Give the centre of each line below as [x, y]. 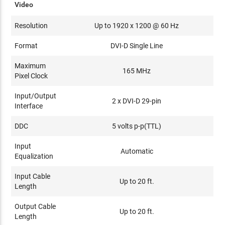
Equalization [34, 156]
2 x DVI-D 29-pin [137, 101]
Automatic [137, 151]
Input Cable [33, 176]
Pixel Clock [31, 76]
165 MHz [137, 71]
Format [26, 45]
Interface [29, 106]
